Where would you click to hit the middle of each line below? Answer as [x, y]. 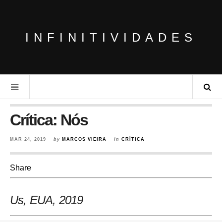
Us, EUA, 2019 [46, 200]
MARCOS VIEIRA [84, 139]
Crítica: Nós [49, 120]
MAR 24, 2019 [28, 139]
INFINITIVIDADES [111, 37]
